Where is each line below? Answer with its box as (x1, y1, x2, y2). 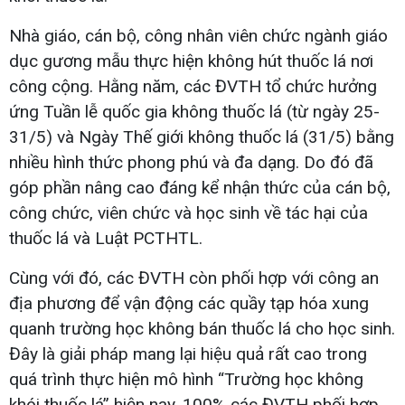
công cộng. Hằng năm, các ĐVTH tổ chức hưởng (9, 75, 377, 97)
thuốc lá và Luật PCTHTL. (9, 227, 202, 249)
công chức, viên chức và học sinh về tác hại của (9, 202, 368, 223)
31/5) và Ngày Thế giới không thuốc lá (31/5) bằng (9, 126, 394, 147)
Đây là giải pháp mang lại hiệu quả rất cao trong (9, 343, 367, 364)
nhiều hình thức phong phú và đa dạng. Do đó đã (9, 151, 373, 173)
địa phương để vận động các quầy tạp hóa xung (9, 292, 369, 314)
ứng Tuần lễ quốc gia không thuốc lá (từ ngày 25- (9, 100, 380, 122)
